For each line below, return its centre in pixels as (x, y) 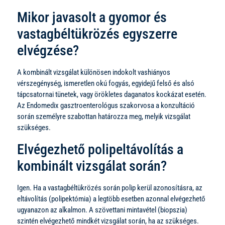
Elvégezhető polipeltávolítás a (100, 149)
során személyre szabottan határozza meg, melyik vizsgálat (104, 116)
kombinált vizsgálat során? (92, 166)
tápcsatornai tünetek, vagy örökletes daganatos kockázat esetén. (112, 94)
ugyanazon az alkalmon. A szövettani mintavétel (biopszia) (102, 210)
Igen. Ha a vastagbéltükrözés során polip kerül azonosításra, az (110, 188)
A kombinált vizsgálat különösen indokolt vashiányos (94, 72)
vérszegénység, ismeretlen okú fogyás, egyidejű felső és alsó (106, 83)
